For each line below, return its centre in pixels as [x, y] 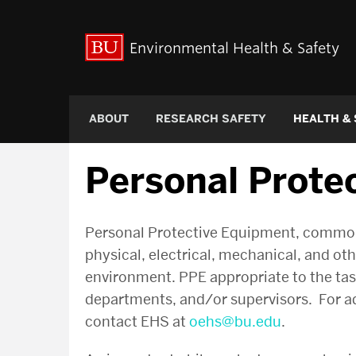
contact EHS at [137, 321]
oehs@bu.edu [235, 321]
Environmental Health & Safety [234, 48]
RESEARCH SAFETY [211, 119]
